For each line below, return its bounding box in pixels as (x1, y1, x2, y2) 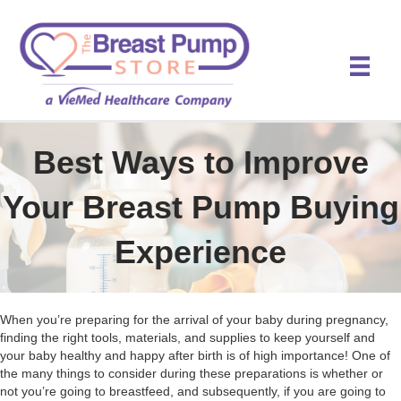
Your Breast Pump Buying (2, 188, 399, 226)
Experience (115, 233, 286, 270)
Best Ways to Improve (32, 143, 369, 181)
